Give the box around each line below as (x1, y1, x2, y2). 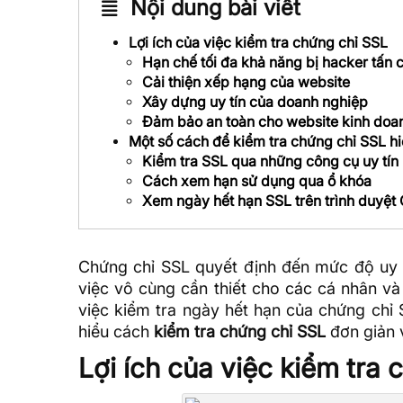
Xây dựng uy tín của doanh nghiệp (142, 92, 368, 111)
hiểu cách (78, 321, 154, 341)
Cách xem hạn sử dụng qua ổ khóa (142, 171, 372, 190)
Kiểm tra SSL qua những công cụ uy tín (142, 151, 399, 170)
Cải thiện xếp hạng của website (142, 72, 350, 91)
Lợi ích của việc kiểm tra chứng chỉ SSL (129, 32, 388, 51)
